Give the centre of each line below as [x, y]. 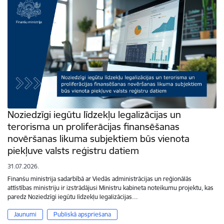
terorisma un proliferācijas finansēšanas [93, 127]
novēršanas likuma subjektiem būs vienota [98, 139]
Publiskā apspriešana [82, 214]
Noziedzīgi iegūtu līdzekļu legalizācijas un [94, 115]
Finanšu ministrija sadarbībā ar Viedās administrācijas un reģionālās [99, 179]
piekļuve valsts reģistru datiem [73, 151]
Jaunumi [25, 214]
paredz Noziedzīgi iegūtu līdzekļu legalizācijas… [73, 197]
